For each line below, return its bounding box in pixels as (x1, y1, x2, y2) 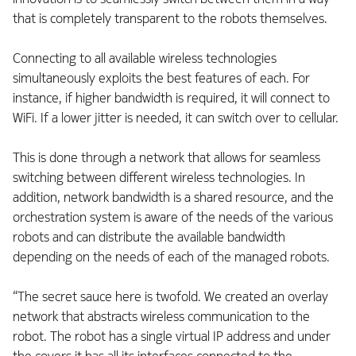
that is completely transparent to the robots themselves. (13, 10, 331, 28)
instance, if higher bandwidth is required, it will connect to (13, 90, 330, 107)
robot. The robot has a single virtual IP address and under (13, 328, 331, 346)
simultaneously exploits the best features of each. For (13, 70, 310, 87)
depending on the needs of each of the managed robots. (13, 249, 333, 266)
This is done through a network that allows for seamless (13, 149, 320, 167)
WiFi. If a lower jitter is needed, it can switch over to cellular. (13, 110, 342, 127)
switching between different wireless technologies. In (13, 169, 305, 187)
